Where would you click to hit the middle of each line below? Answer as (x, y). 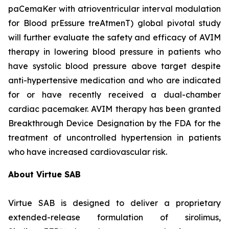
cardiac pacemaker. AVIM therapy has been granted (114, 109)
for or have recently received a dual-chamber (114, 95)
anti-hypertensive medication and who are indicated (114, 80)
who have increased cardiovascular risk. (88, 152)
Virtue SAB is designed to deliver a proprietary (114, 203)
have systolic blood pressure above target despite (114, 66)
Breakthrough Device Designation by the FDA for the (114, 123)
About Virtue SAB (44, 174)
